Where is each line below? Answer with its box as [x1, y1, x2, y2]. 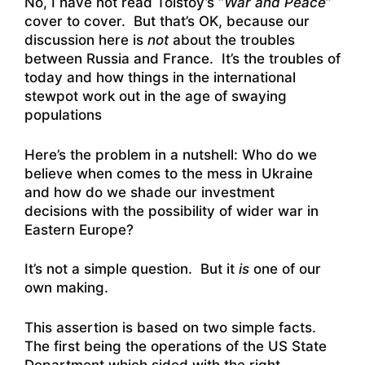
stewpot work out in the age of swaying [24, 88, 287, 105]
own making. [24, 279, 108, 297]
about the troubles [169, 32, 295, 49]
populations [24, 107, 102, 124]
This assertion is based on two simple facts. [24, 319, 320, 336]
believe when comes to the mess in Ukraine [24, 165, 313, 182]
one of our [249, 261, 321, 278]
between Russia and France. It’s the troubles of [24, 51, 341, 68]
